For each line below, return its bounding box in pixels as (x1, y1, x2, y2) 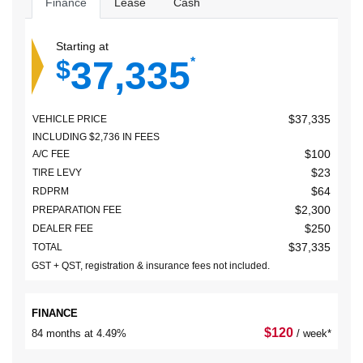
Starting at (56, 39, 109, 53)
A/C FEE (32, 147, 70, 160)
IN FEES (120, 130, 160, 143)
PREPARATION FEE (32, 203, 122, 216)
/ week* (297, 327, 331, 340)
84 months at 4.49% (32, 327, 126, 340)
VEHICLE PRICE (32, 113, 107, 125)
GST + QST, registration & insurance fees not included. (32, 259, 270, 271)
